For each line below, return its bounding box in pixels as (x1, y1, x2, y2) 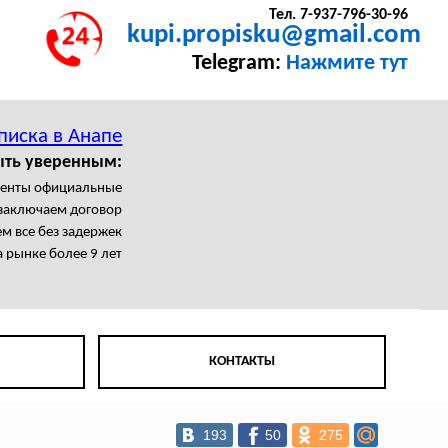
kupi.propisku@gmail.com (127, 22, 422, 50)
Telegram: (191, 53, 286, 75)
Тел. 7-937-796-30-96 (268, 7, 408, 24)
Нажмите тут (285, 53, 408, 75)
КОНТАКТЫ (209, 354, 276, 370)
